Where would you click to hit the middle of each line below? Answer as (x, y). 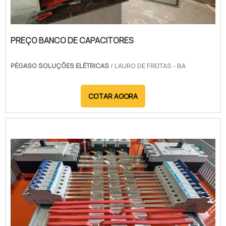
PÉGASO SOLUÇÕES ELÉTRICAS (61, 66)
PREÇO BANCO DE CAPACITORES (72, 40)
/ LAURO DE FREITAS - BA (148, 66)
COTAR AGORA (113, 96)
